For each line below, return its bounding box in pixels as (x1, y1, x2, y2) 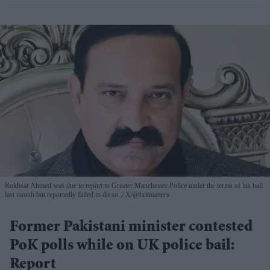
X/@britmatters (124, 190, 169, 199)
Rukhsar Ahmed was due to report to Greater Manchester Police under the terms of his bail (5, 181, 263, 190)
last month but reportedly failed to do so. (5, 190, 120, 199)
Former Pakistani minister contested (10, 220, 253, 236)
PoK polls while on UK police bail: (10, 239, 234, 255)
